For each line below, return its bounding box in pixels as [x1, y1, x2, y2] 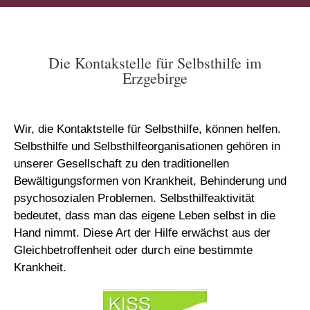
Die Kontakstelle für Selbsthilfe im [48, 53, 262, 73]
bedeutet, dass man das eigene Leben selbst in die [14, 209, 275, 222]
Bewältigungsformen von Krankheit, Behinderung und [14, 174, 286, 188]
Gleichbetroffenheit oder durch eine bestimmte [14, 244, 253, 257]
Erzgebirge [122, 68, 188, 88]
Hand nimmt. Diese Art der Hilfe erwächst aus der [14, 226, 271, 239]
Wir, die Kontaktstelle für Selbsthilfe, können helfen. [14, 122, 281, 136]
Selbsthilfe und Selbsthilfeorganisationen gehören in [14, 140, 280, 153]
